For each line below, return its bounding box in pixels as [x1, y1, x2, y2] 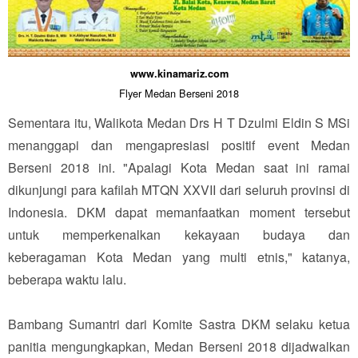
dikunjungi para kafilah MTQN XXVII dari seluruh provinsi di [8, 180, 350, 199]
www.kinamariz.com [129, 66, 229, 81]
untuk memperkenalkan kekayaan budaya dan [8, 225, 350, 244]
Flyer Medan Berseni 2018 [119, 85, 239, 101]
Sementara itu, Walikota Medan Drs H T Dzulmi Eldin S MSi [8, 113, 350, 132]
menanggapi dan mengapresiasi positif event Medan [8, 135, 350, 154]
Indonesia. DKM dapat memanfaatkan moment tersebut [8, 202, 350, 221]
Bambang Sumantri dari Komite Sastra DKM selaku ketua [8, 314, 350, 333]
